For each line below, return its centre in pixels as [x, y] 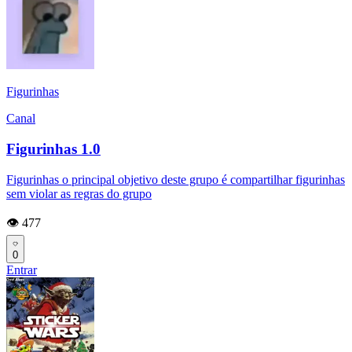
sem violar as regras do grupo [79, 193]
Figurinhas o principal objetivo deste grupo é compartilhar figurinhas [176, 179]
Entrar [22, 269]
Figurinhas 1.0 [53, 148]
